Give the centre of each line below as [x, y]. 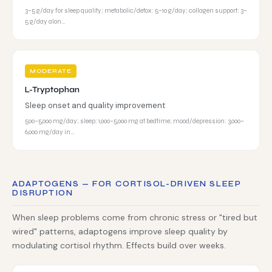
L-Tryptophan [52, 90]
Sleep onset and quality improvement [95, 105]
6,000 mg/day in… [50, 132]
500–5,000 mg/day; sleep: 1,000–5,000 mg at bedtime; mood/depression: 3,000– [134, 121]
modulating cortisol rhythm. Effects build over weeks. [119, 245]
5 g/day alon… [45, 22]
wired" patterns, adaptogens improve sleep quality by [120, 231]
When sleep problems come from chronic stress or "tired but [135, 217]
